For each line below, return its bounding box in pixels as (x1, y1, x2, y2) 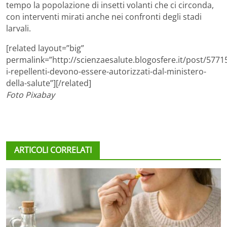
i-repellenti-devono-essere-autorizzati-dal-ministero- (6, 66, 206, 78)
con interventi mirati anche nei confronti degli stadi (6, 11, 202, 23)
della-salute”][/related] (6, 78, 91, 89)
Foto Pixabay (6, 89, 55, 101)
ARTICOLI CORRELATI (14, 144, 92, 156)
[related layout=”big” (6, 43, 84, 54)
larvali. (6, 23, 31, 34)
